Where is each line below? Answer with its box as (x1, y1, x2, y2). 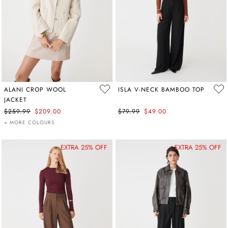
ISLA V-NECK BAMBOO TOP (118, 85, 205, 94)
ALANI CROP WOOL (4, 85, 66, 94)
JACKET (4, 95, 27, 104)
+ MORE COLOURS (4, 119, 54, 126)
